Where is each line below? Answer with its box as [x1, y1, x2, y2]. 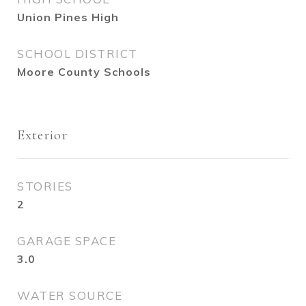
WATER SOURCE [17, 288, 122, 303]
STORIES [17, 179, 73, 193]
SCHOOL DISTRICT [17, 46, 138, 61]
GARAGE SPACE [17, 234, 116, 248]
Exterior [17, 126, 68, 143]
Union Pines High [17, 10, 119, 24]
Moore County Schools [17, 65, 151, 79]
